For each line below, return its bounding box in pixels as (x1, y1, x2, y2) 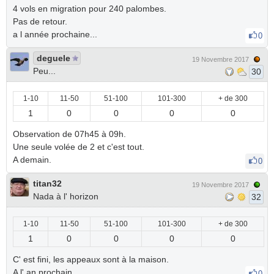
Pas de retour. (13, 17, 67, 26)
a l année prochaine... (13, 29, 100, 39)
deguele (37, 53, 70, 63)
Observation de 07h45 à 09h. (13, 129, 126, 139)
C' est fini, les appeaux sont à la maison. (13, 254, 169, 264)
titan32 (33, 179, 62, 188)
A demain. (13, 155, 54, 165)
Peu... (33, 66, 56, 76)
